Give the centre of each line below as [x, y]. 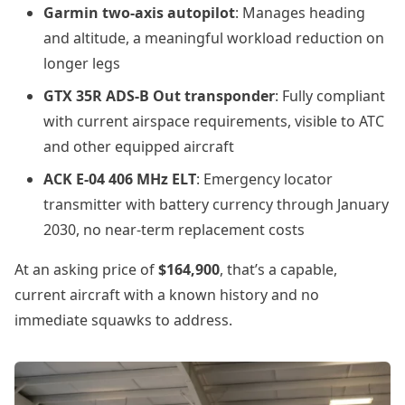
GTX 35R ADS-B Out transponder [159, 96]
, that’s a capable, [278, 269]
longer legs [82, 63]
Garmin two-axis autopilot [139, 13]
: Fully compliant [330, 96]
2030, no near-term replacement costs [174, 230]
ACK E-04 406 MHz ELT [120, 179]
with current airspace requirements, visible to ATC [214, 121]
